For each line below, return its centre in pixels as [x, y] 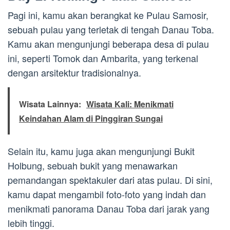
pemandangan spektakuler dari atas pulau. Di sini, [110, 180]
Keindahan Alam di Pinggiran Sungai [91, 119]
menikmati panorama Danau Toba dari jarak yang [109, 209]
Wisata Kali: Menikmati [130, 104]
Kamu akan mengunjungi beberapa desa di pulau [108, 44]
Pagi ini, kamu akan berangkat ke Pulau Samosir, [108, 15]
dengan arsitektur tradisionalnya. [74, 73]
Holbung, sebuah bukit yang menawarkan [93, 166]
